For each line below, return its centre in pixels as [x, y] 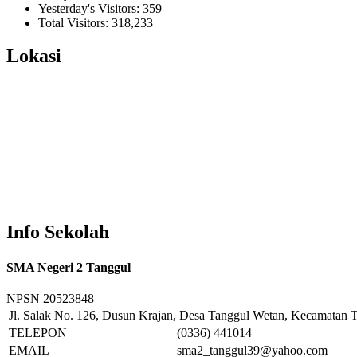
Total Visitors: [75, 22]
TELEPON [38, 332]
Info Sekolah [58, 232]
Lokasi [34, 56]
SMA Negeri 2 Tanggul [69, 267]
